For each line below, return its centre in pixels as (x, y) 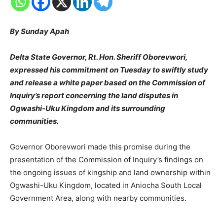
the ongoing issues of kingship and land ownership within (110, 172)
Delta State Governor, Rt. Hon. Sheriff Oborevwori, (99, 57)
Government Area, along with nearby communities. (98, 198)
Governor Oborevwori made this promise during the (100, 147)
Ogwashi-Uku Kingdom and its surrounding (88, 108)
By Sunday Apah (39, 31)
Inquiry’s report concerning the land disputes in (94, 95)
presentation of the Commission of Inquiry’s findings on (107, 159)
